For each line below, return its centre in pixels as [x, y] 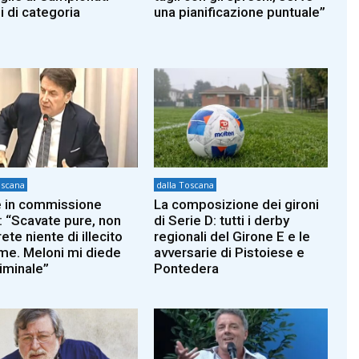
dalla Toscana [186, 184]
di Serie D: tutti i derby [222, 220]
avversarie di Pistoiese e [230, 252]
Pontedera [187, 268]
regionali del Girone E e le [232, 236]
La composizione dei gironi [237, 204]
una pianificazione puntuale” [240, 12]
